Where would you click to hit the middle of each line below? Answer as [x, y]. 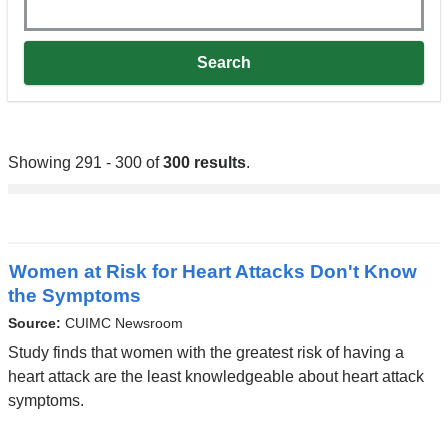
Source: [36, 322]
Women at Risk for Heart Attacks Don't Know [212, 272]
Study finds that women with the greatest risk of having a [205, 352]
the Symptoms [74, 296]
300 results [204, 163]
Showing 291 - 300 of [85, 163]
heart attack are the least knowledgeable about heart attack [215, 376]
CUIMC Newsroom [123, 322]
